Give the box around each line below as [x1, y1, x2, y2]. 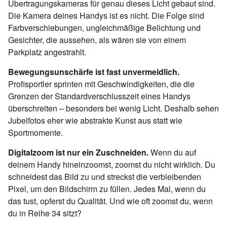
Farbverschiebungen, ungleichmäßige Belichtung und [8, 22, 201, 34]
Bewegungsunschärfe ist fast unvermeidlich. [8, 66, 179, 78]
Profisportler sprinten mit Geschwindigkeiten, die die [8, 78, 195, 90]
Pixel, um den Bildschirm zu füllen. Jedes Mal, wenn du [8, 183, 206, 195]
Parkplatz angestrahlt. [8, 46, 86, 58]
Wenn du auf [148, 146, 196, 159]
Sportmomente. [8, 127, 63, 139]
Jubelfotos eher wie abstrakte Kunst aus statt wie [8, 115, 182, 127]
